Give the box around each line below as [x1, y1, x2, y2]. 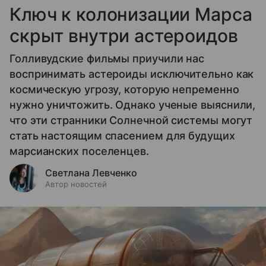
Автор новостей [45, 179, 107, 189]
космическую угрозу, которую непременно [9, 83, 239, 96]
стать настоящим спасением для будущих [9, 129, 235, 142]
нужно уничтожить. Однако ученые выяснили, [9, 98, 256, 111]
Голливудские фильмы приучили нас [9, 52, 205, 65]
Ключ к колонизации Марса [9, 3, 252, 25]
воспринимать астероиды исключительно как [9, 67, 254, 80]
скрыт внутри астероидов [9, 24, 238, 46]
